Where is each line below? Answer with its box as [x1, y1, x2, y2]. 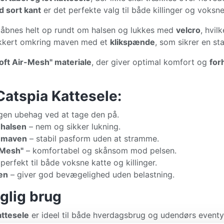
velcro [176, 25, 200, 35]
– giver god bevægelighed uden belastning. [8, 169, 174, 179]
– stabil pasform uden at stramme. [27, 133, 159, 143]
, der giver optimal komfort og [91, 57, 209, 67]
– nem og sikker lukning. [26, 121, 120, 131]
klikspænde [110, 37, 155, 47]
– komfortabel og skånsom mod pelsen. [23, 145, 176, 155]
